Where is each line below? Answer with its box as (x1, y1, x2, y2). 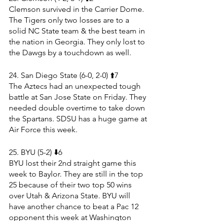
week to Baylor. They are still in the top (9, 169, 145, 179)
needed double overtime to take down (9, 103, 147, 112)
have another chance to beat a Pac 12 (9, 201, 141, 211)
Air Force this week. (9, 124, 77, 134)
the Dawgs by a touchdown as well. (9, 47, 131, 57)
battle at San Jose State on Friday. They (9, 92, 148, 102)
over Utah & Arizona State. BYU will (9, 190, 132, 200)
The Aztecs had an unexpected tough (9, 81, 143, 91)
